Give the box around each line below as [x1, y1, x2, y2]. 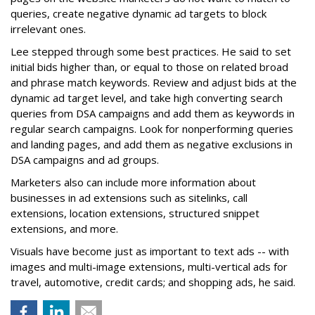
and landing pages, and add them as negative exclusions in [11, 137, 292, 152]
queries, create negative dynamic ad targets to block [11, 6, 266, 21]
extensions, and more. [11, 221, 118, 236]
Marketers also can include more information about [11, 175, 256, 190]
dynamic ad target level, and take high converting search [11, 91, 283, 105]
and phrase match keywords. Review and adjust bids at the [11, 75, 297, 90]
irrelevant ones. [11, 22, 86, 37]
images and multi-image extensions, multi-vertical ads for [11, 259, 288, 274]
